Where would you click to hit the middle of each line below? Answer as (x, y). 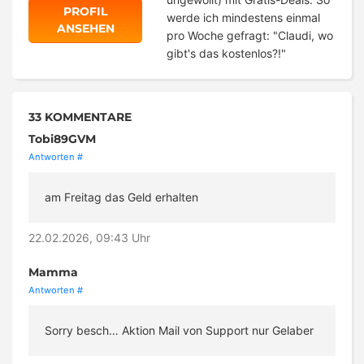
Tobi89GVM (62, 139)
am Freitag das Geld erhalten (121, 197)
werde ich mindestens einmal (243, 18)
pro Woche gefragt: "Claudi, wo (250, 36)
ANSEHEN (85, 29)
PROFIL (85, 12)
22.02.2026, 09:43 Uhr (89, 238)
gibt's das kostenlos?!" (226, 54)
